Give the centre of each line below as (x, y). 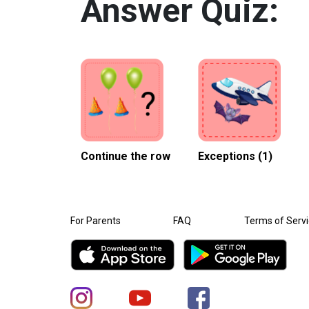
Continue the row (126, 156)
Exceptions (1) (235, 156)
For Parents (96, 220)
